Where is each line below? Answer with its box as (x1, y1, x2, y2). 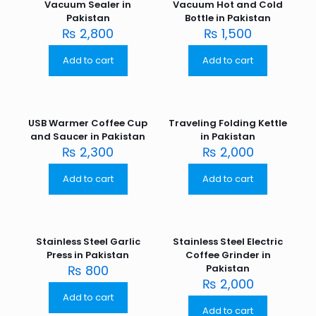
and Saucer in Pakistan (30, 130, 146, 144)
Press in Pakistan (47, 248, 130, 262)
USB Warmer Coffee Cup (28, 116, 148, 130)
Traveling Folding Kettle (169, 116, 288, 130)
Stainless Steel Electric (173, 235, 284, 249)
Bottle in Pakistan (185, 11, 272, 25)
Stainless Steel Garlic (35, 235, 140, 249)
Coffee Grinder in (185, 248, 271, 262)
